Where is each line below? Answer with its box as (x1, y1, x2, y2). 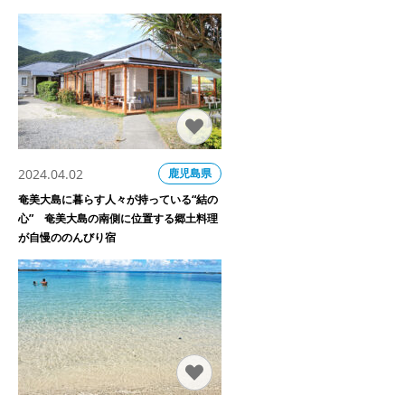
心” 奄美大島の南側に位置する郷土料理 (18, 211, 218, 227)
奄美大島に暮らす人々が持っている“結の (18, 192, 218, 208)
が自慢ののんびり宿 (18, 230, 116, 246)
